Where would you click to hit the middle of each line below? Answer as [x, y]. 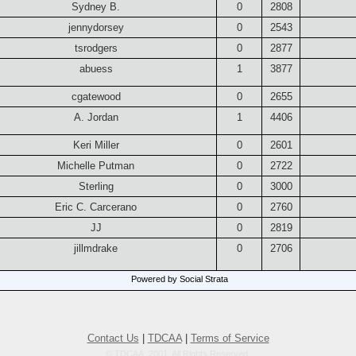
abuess [96, 68]
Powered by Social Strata [180, 279]
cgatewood [96, 96]
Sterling [96, 186]
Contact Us [113, 338]
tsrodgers [96, 48]
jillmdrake [96, 248]
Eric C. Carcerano [96, 207]
